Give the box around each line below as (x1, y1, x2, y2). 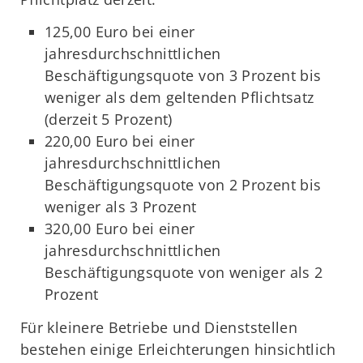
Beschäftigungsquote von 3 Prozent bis (45, 66, 322, 86)
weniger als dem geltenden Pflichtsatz (45, 88, 314, 108)
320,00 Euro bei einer (45, 219, 195, 239)
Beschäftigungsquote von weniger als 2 (45, 263, 323, 283)
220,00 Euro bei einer (45, 131, 195, 152)
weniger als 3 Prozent (45, 197, 197, 217)
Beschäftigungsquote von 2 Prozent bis (45, 175, 322, 195)
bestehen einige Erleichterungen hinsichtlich (20, 339, 336, 359)
